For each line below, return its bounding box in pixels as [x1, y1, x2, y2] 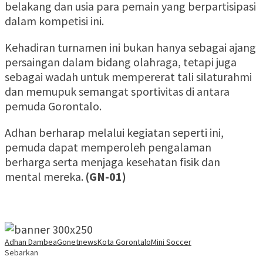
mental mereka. [5, 169, 86, 184]
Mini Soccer [151, 237, 191, 248]
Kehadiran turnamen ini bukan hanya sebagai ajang [5, 40, 256, 55]
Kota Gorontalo [97, 237, 151, 248]
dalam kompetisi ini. [5, 14, 104, 29]
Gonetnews [57, 237, 97, 248]
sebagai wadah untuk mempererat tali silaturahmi [5, 69, 252, 85]
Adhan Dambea [5, 237, 57, 248]
